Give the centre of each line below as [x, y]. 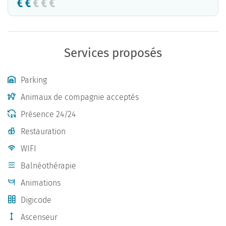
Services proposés [113, 53]
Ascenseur [39, 217]
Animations [41, 183]
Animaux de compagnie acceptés [80, 97]
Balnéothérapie [48, 166]
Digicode [36, 200]
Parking [34, 80]
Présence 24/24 [48, 114]
